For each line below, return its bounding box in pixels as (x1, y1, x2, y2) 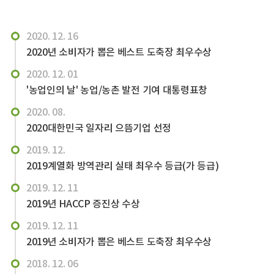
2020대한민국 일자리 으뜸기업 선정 (26, 122, 171, 134)
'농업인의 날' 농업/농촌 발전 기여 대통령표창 (26, 84, 208, 96)
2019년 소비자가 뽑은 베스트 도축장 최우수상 (26, 235, 212, 248)
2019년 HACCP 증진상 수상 (26, 198, 140, 210)
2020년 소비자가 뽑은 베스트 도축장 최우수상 (26, 46, 212, 58)
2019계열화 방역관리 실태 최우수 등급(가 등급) (26, 160, 219, 172)
